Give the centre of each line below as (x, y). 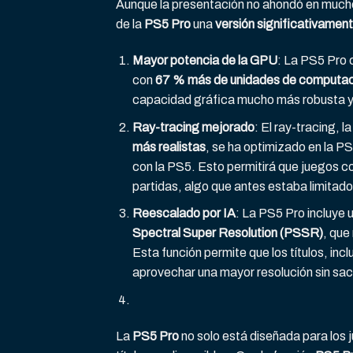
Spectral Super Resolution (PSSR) (227, 233)
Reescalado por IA (184, 214)
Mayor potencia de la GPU (204, 61)
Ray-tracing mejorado (193, 127)
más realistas (169, 147)
